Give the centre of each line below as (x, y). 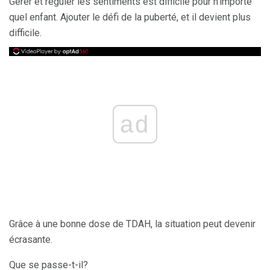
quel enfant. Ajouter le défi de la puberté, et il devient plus (130, 17)
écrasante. (31, 240)
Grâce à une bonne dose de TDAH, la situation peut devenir (132, 224)
